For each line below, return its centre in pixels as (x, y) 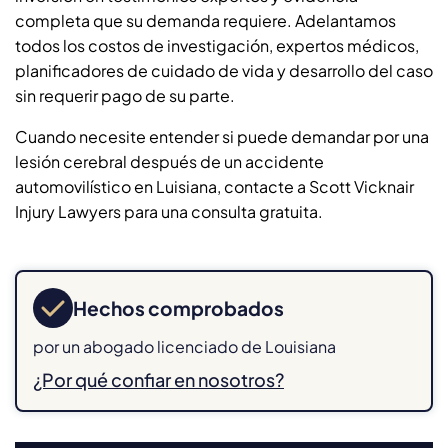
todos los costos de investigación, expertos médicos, (217, 45)
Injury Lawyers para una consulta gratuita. (170, 211)
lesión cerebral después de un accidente (169, 161)
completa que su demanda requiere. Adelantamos (205, 20)
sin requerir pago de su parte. (126, 95)
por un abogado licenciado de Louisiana (184, 346)
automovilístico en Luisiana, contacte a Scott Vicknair (214, 186)
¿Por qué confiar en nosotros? (158, 379)
